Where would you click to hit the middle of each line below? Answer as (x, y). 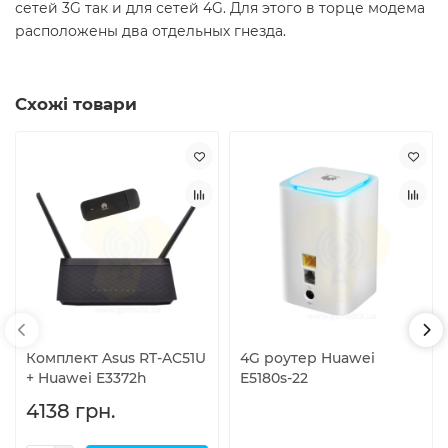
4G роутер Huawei (307, 357)
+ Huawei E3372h (86, 377)
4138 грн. (70, 410)
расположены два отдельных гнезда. (150, 31)
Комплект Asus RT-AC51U (116, 357)
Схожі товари (76, 104)
